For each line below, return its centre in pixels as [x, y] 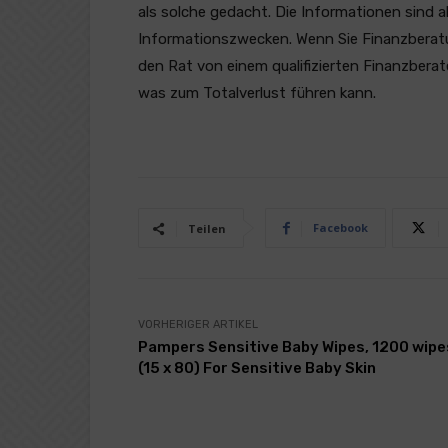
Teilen [207, 228]
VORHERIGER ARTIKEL [198, 324]
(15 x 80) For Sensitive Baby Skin [257, 368]
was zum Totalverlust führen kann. [257, 93]
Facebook [340, 227]
